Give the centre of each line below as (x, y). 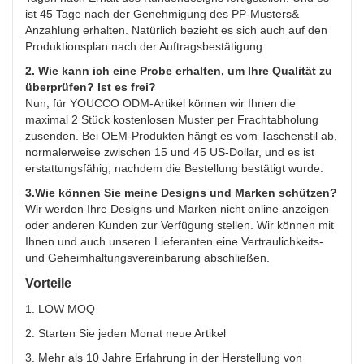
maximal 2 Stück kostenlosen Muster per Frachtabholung (172, 119)
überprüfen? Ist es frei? (91, 87)
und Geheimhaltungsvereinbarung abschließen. (147, 257)
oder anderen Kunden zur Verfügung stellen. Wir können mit (180, 225)
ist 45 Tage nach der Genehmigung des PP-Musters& (162, 13)
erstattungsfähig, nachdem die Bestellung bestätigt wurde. (174, 168)
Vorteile (48, 282)
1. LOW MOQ (60, 308)
